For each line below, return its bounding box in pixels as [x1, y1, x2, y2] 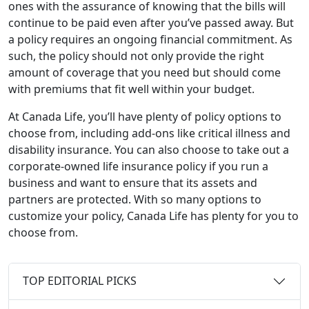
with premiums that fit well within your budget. [8, 81, 257, 97]
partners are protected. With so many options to [8, 191, 261, 207]
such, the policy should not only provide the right [8, 48, 264, 63]
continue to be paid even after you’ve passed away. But [8, 14, 294, 30]
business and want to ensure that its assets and [8, 175, 257, 190]
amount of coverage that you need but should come [8, 64, 281, 80]
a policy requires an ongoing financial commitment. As [8, 31, 292, 47]
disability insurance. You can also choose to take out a [8, 141, 289, 157]
